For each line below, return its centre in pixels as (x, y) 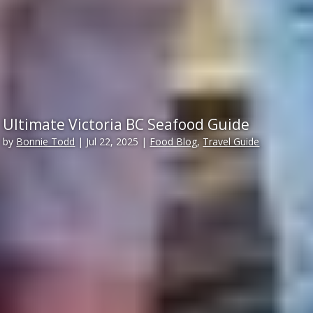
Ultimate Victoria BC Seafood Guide (126, 125)
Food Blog (174, 142)
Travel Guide (231, 142)
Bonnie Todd (46, 142)
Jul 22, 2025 (112, 142)
